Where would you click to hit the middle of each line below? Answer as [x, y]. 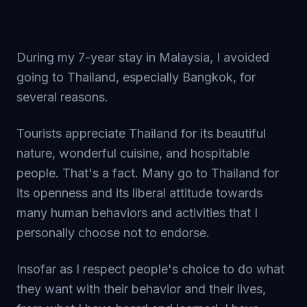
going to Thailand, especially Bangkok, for [136, 77]
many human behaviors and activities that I [137, 212]
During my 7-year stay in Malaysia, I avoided [143, 57]
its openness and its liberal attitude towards [139, 193]
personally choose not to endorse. [113, 232]
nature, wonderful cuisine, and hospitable [133, 153]
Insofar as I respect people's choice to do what [150, 269]
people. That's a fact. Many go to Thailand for [148, 173]
